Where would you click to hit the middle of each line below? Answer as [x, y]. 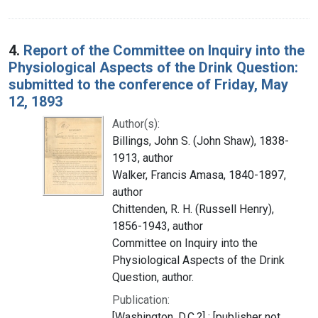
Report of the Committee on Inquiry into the [164, 50]
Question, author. [153, 277]
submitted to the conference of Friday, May [148, 84]
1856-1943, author [158, 226]
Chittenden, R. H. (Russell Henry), [193, 209]
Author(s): [136, 124]
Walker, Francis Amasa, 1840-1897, [199, 175]
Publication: [141, 300]
